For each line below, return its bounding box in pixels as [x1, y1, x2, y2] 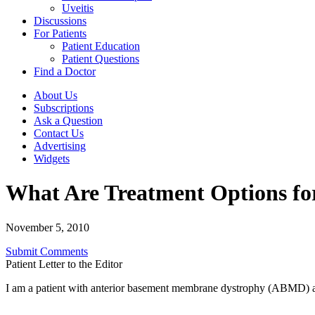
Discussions [34, 15, 86, 27]
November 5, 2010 [6, 221, 89, 233]
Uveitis [62, 2, 94, 14]
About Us [34, 89, 77, 101]
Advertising [34, 140, 86, 152]
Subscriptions [34, 102, 94, 114]
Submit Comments [6, 245, 88, 257]
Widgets [34, 153, 70, 165]
